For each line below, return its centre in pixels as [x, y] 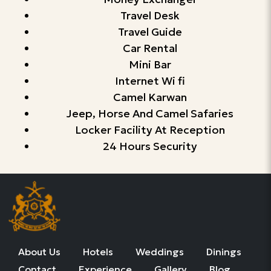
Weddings [160, 251]
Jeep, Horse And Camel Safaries [150, 113]
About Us [40, 251]
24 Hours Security [150, 146]
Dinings [224, 251]
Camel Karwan [150, 97]
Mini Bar [150, 64]
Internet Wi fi [150, 80]
